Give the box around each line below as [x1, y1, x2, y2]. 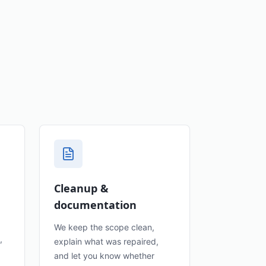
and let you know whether [54, 251, 154, 261]
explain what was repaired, [54, 236, 159, 246]
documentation [54, 198, 137, 212]
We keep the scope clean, [54, 222, 154, 232]
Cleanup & [54, 181, 109, 195]
